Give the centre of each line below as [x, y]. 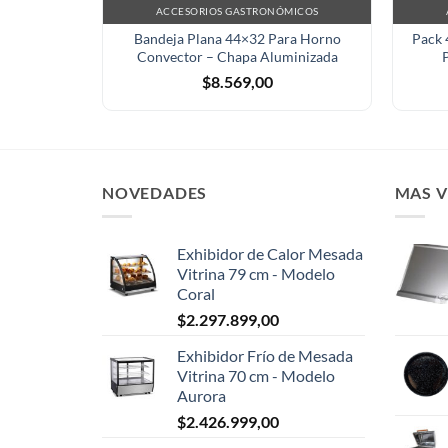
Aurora [201, 396]
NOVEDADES [155, 192]
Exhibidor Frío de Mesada [265, 356]
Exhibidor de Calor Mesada [270, 254]
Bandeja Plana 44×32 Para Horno [237, 38]
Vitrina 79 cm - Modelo [256, 274]
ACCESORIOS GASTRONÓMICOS [237, 11]
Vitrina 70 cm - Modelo [256, 376]
